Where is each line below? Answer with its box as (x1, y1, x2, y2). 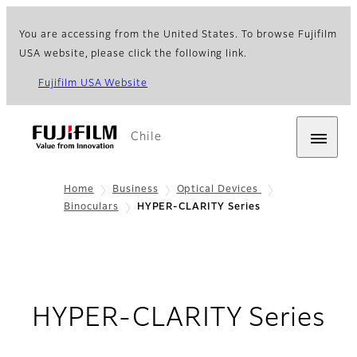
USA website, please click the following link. (19, 49, 248, 59)
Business (112, 185, 159, 194)
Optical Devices (176, 185, 261, 194)
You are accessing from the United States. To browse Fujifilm (19, 30, 337, 40)
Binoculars (64, 202, 119, 213)
